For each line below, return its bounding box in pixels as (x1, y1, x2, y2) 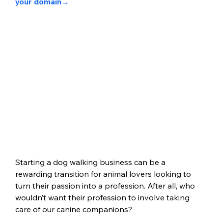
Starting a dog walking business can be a (15, 157, 167, 167)
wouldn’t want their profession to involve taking (15, 192, 192, 203)
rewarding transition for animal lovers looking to (15, 169, 193, 179)
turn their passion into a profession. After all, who (15, 181, 197, 191)
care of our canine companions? (15, 204, 132, 215)
